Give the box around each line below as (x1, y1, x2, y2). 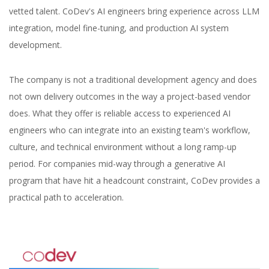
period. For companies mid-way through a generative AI (9, 158, 225, 170)
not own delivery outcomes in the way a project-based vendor (9, 91, 250, 103)
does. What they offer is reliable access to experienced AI (9, 107, 231, 119)
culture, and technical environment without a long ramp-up (9, 141, 237, 153)
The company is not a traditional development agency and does (9, 74, 257, 86)
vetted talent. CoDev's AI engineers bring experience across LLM (9, 5, 259, 17)
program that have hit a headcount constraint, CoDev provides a (9, 175, 260, 187)
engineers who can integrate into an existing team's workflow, (9, 124, 250, 136)
